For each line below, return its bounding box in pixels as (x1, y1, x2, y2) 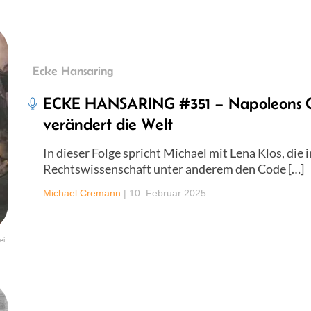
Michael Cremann (43, 187, 121, 199)
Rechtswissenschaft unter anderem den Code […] (43, 160, 304, 176)
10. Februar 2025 (129, 187, 206, 199)
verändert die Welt (43, 114, 173, 133)
